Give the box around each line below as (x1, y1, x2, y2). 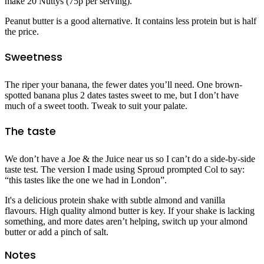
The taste (5, 124, 56, 139)
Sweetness (5, 49, 62, 65)
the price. (5, 27, 39, 37)
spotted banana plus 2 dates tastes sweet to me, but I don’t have (5, 90, 239, 101)
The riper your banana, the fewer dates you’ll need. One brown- (5, 80, 242, 90)
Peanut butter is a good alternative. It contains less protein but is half (5, 16, 256, 27)
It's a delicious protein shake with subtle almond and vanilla (5, 195, 225, 206)
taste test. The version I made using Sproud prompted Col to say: (5, 164, 245, 175)
